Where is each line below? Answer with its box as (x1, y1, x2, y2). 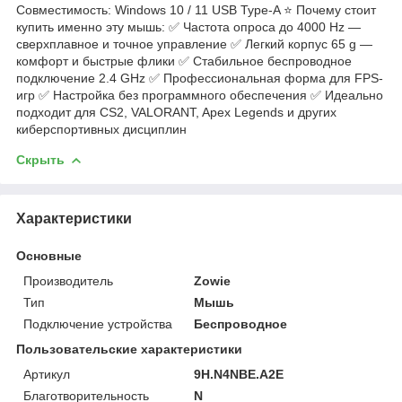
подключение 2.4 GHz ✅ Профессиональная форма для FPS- (16, 70, 383, 85)
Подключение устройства (23, 316, 172, 331)
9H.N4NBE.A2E (194, 366, 284, 381)
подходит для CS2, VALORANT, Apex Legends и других (16, 104, 336, 119)
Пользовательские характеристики (16, 341, 242, 356)
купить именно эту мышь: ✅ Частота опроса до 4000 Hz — (16, 19, 361, 34)
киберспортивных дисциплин (16, 121, 187, 136)
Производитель (23, 273, 113, 288)
